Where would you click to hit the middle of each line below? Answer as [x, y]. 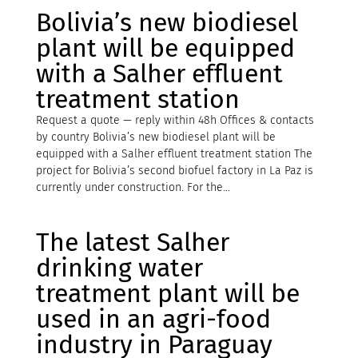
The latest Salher [132, 242]
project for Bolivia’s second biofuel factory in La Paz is [174, 170]
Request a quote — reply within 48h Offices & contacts [175, 120]
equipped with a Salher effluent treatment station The [174, 153]
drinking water [119, 267]
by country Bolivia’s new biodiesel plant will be [155, 137]
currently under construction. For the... [133, 187]
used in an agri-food [153, 318]
